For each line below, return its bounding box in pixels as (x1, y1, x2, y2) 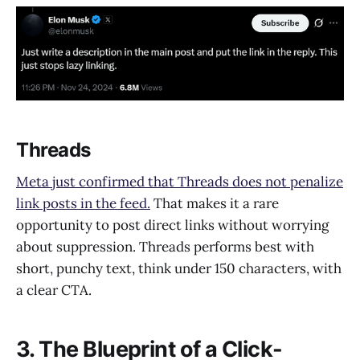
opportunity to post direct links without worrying (16, 216, 329, 235)
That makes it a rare (150, 194, 279, 213)
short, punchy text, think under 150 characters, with (16, 260, 342, 278)
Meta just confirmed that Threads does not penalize (16, 173, 343, 191)
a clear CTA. (16, 281, 92, 300)
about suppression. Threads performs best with (16, 238, 314, 256)
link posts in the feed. (16, 194, 150, 213)
